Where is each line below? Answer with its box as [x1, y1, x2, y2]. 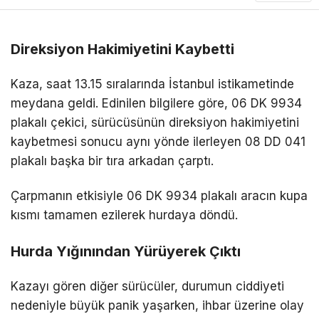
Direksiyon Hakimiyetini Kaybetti [11, 40, 234, 58]
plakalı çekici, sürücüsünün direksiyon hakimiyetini [11, 115, 299, 130]
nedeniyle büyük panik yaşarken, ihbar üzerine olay [11, 298, 304, 313]
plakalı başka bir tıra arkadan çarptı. [11, 153, 214, 168]
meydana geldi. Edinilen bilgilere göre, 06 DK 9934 [11, 95, 302, 110]
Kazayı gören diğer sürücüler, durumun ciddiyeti [11, 278, 284, 293]
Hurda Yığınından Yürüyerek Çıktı [11, 242, 241, 260]
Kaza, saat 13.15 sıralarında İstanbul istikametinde [11, 76, 294, 91]
